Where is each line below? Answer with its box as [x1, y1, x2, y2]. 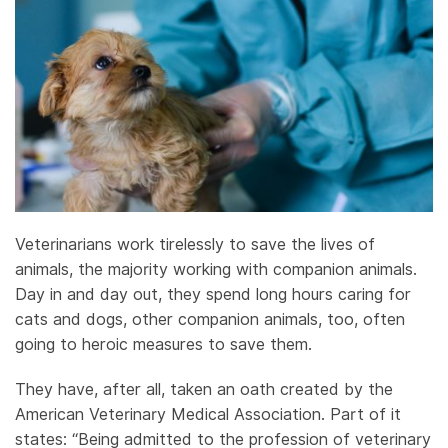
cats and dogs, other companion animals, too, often [15, 310, 405, 330]
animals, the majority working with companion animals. [15, 260, 417, 280]
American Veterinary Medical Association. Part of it [15, 405, 401, 425]
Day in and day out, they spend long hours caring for [15, 285, 411, 305]
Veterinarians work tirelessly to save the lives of [15, 235, 375, 255]
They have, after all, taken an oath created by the [15, 380, 393, 400]
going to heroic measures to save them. [15, 335, 312, 355]
